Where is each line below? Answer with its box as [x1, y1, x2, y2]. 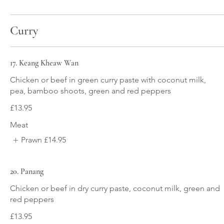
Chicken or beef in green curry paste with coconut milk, [10, 75, 206, 84]
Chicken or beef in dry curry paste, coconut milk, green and [10, 183, 220, 193]
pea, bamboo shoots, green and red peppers [10, 86, 171, 95]
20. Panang [10, 166, 43, 177]
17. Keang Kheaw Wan [10, 58, 78, 68]
